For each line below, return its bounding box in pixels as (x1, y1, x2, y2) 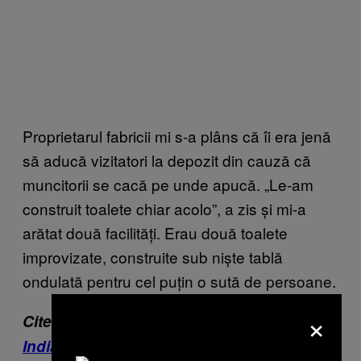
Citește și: (23, 309, 100, 332)
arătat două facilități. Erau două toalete (23, 221, 288, 243)
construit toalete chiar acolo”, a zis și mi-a (23, 197, 306, 219)
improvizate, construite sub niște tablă (23, 245, 283, 268)
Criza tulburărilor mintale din (100, 309, 309, 332)
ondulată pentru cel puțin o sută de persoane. (23, 269, 336, 292)
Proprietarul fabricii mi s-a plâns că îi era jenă (23, 124, 331, 147)
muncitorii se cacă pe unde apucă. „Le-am (23, 172, 313, 195)
